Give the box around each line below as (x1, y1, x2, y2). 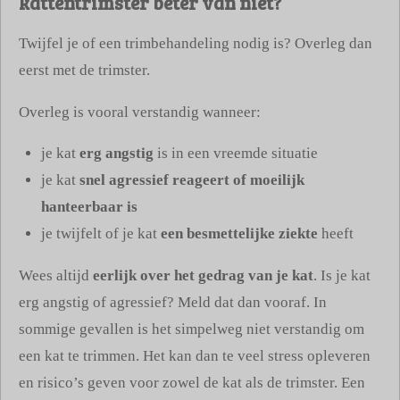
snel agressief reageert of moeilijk (79, 171, 304, 189)
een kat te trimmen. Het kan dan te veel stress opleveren (19, 347, 371, 365)
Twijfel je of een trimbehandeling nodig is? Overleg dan (19, 35, 372, 53)
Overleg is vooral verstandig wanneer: (19, 103, 261, 121)
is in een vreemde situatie (154, 145, 318, 162)
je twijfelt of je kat (41, 225, 161, 243)
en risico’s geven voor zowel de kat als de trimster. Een (19, 374, 365, 392)
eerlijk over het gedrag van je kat (93, 267, 313, 285)
